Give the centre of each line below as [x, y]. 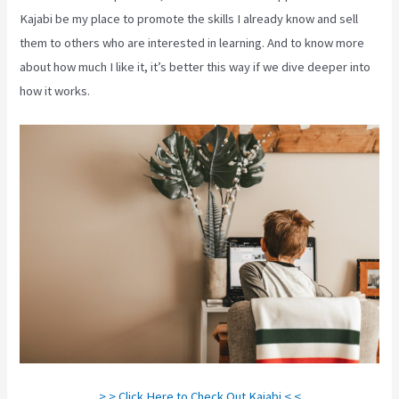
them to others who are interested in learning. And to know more [192, 43]
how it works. [55, 91]
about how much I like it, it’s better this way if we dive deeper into [195, 67]
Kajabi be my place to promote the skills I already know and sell [189, 19]
